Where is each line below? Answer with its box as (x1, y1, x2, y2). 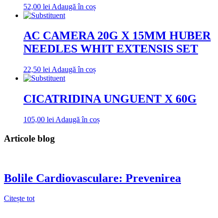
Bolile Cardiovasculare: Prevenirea (4, 171, 181, 184)
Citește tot (4, 194, 35, 203)
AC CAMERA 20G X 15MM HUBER (23, 29, 211, 42)
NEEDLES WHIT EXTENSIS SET (23, 42, 198, 55)
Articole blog (4, 133, 55, 144)
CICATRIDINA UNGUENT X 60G (23, 92, 197, 106)
